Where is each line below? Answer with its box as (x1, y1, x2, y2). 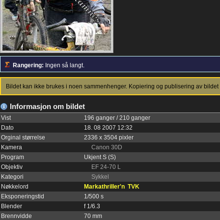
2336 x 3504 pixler (84, 134, 134, 141)
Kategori (1, 173, 24, 181)
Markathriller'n (84, 183, 125, 191)
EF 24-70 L (91, 164, 121, 171)
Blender (1, 203, 22, 210)
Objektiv (1, 164, 23, 171)
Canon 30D (91, 144, 122, 151)
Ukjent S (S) (84, 154, 116, 161)
